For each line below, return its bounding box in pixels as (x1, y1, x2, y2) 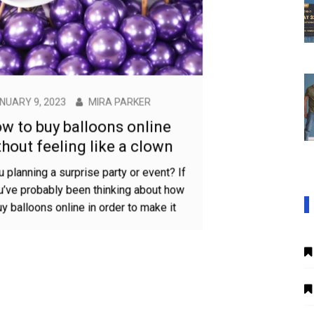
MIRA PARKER (169, 222, 231, 234)
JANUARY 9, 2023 (67, 222, 146, 234)
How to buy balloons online (62, 244, 252, 262)
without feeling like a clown (60, 264, 254, 282)
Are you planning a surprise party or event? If (48, 292, 266, 306)
